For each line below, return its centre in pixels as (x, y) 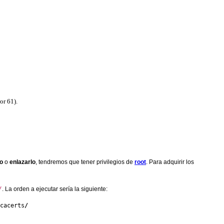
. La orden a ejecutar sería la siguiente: (55, 189)
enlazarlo (22, 162)
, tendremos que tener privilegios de (85, 162)
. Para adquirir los (170, 162)
